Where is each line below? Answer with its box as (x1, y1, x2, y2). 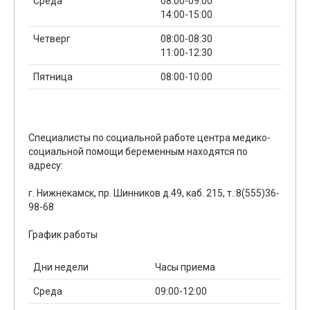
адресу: (28, 160, 63, 171)
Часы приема (155, 262, 215, 273)
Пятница (33, 71, 73, 82)
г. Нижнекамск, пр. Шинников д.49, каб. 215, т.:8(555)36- (28, 188, 280, 199)
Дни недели (33, 262, 89, 273)
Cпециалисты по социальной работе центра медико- (28, 132, 271, 143)
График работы (28, 229, 98, 240)
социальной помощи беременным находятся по (28, 146, 248, 157)
